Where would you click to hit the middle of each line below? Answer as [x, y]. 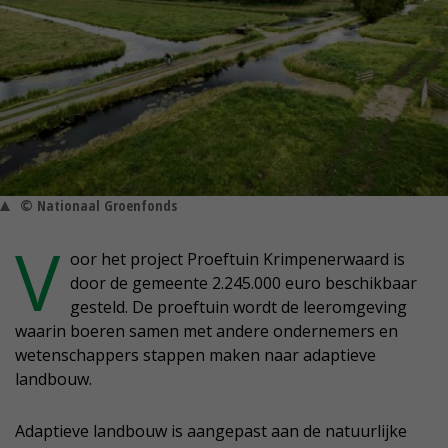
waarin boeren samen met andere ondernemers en [206, 331]
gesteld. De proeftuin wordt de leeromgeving [238, 307]
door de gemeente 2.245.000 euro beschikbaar [243, 283]
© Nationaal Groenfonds [98, 206]
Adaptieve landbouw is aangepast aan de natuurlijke [211, 431]
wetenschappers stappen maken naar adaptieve [195, 355]
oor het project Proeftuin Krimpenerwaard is [237, 259]
